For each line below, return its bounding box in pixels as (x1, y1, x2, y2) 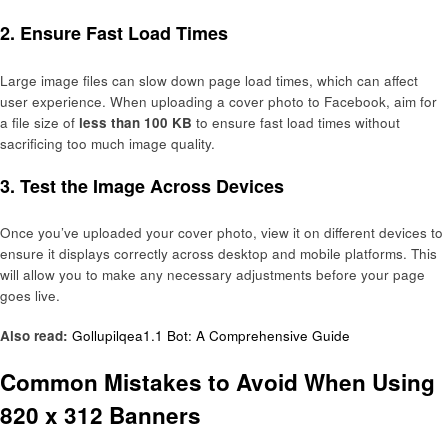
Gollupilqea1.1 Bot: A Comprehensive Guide (72, 326, 350, 346)
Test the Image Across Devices (20, 172, 284, 199)
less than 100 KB (79, 112, 192, 132)
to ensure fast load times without (192, 112, 400, 132)
